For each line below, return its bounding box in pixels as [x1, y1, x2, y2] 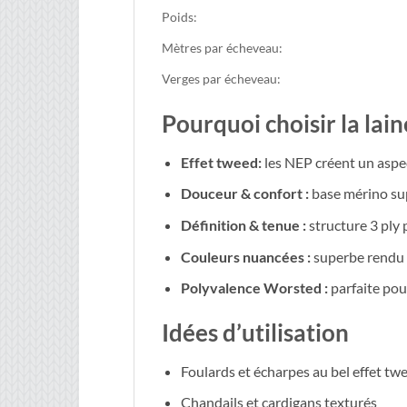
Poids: [162, 9, 197, 25]
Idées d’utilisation [162, 319, 349, 346]
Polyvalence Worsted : [180, 279, 328, 297]
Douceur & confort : [180, 184, 309, 203]
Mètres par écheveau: [162, 40, 283, 56]
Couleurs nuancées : [180, 247, 311, 265]
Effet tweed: [180, 153, 262, 171]
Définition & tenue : [180, 216, 306, 234]
